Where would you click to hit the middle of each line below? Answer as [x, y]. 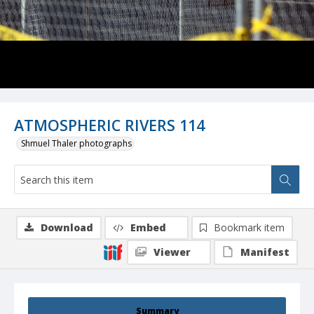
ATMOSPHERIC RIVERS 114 [109, 125]
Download [67, 228]
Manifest [265, 252]
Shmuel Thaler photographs [76, 144]
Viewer [172, 252]
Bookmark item [249, 228]
